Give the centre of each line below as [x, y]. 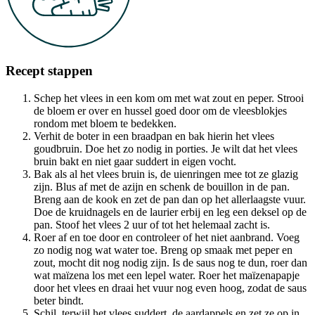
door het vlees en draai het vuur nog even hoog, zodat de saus [170, 288]
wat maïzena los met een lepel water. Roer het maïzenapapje [167, 276]
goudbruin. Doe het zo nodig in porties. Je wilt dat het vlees [166, 149]
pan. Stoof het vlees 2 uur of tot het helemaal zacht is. [152, 225]
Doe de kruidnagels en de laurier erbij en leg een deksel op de [170, 212]
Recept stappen [49, 71]
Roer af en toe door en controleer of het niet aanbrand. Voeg [167, 238]
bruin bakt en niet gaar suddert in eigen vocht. [135, 162]
